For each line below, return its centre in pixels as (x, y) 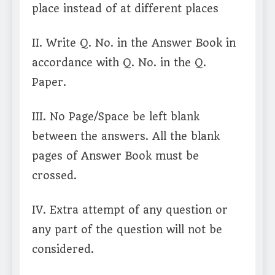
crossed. (54, 176)
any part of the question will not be (127, 230)
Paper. (49, 83)
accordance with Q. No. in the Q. (119, 63)
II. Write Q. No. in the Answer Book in (134, 43)
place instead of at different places (125, 9)
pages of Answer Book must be (115, 156)
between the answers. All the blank (126, 137)
